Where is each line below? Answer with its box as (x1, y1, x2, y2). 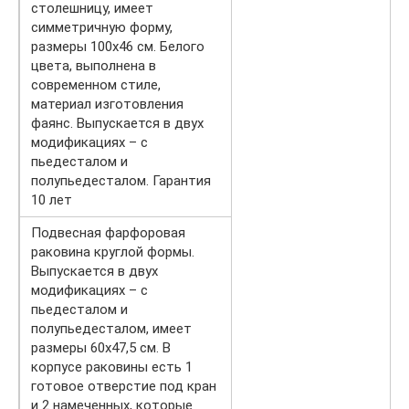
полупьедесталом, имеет (31, 320, 192, 337)
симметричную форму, (31, 18, 173, 36)
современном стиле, (31, 76, 161, 93)
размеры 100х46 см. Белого (31, 37, 204, 55)
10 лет (31, 191, 72, 208)
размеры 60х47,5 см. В (31, 339, 171, 356)
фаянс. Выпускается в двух (31, 114, 204, 131)
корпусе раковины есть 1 (31, 358, 193, 375)
